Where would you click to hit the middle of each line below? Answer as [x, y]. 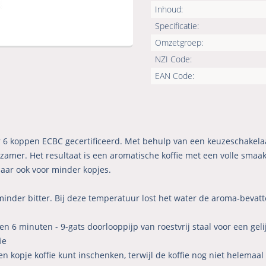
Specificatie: [177, 26]
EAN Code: [175, 76]
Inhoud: [169, 9]
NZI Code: [173, 59]
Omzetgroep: [179, 43]
